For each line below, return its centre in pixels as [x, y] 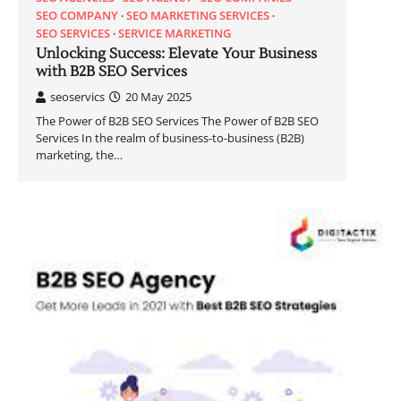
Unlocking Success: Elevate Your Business [176, 54]
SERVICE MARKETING [175, 34]
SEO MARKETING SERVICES [198, 16]
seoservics [77, 97]
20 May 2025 [158, 97]
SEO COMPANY [77, 16]
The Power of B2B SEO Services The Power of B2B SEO [177, 121]
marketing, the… [79, 155]
